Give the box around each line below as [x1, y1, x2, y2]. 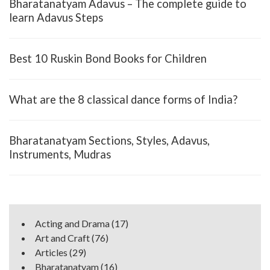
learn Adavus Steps [9, 10, 103, 24]
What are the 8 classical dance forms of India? [9, 92, 237, 106]
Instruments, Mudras [9, 147, 111, 161]
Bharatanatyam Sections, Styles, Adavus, [9, 133, 210, 147]
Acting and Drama [35, 217, 110, 229]
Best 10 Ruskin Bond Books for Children [9, 51, 207, 65]
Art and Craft [35, 231, 90, 243]
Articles [35, 246, 67, 258]
